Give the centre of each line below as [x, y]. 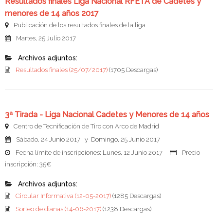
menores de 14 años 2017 [52, 14]
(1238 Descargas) [127, 209]
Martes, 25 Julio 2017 [45, 38]
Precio [190, 153]
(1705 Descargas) [133, 70]
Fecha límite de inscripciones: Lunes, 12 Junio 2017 [92, 153]
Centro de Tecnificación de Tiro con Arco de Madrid [86, 127]
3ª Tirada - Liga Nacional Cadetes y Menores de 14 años [107, 115]
